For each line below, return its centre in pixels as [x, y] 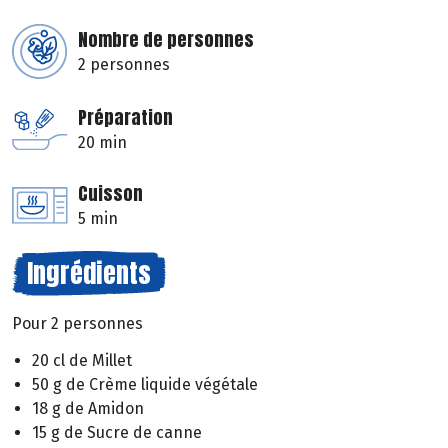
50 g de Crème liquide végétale [145, 384]
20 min [102, 142]
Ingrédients [89, 272]
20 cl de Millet [82, 360]
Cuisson [110, 193]
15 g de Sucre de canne [117, 432]
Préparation [125, 117]
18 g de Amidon [88, 408]
